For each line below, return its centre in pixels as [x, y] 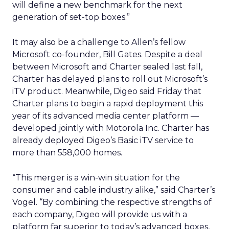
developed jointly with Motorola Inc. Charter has [111, 128]
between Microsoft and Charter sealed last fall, [107, 67]
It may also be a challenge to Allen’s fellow [99, 42]
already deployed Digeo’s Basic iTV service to [103, 140]
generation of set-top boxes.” [71, 17]
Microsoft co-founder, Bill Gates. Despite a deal [107, 54]
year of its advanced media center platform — [106, 116]
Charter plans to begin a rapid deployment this [108, 104]
